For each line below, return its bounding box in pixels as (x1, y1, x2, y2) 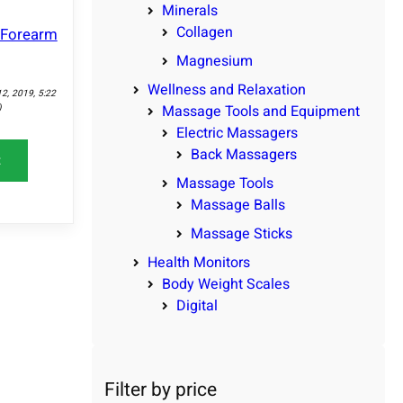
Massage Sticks (191, 223, 292, 246)
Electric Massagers (176, 122, 298, 145)
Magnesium (176, 50, 253, 73)
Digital (176, 295, 218, 318)
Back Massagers (191, 144, 297, 166)
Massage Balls (191, 194, 285, 217)
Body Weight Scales (162, 273, 290, 296)
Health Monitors (148, 252, 250, 274)
